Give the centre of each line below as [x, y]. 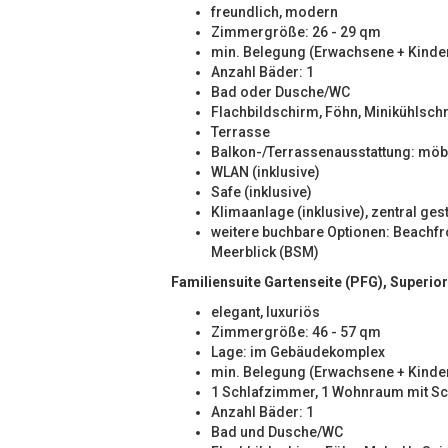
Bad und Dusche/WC [277, 432]
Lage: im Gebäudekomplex [298, 352]
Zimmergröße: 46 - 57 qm [296, 332]
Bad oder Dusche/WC [280, 92]
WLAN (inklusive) [265, 172]
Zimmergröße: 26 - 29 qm [296, 32]
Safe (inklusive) [261, 192]
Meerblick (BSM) [265, 252]
